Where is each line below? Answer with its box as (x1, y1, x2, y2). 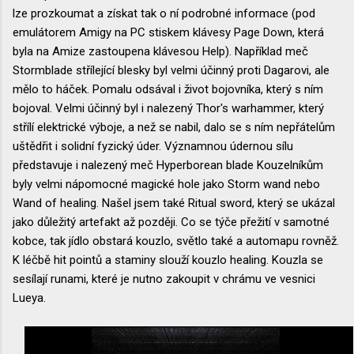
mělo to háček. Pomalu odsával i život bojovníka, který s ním (13, 81, 323, 96)
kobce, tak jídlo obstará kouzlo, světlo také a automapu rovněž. (13, 233, 339, 248)
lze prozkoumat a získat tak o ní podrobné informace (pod (13, 6, 315, 21)
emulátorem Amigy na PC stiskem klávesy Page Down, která (13, 24, 324, 40)
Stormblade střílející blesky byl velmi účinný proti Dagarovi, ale (13, 62, 330, 77)
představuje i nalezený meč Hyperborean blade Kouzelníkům (13, 157, 323, 172)
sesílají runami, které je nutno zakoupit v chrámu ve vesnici (13, 271, 315, 286)
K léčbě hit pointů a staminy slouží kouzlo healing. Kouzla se (13, 252, 323, 267)
